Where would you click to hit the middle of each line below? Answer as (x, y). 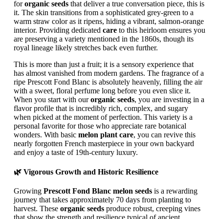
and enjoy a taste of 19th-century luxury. (76, 153)
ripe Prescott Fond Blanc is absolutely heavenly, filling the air (108, 82)
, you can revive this (164, 135)
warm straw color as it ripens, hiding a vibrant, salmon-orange (109, 22)
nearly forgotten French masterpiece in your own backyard (104, 144)
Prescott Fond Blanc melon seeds (98, 191)
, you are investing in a (169, 100)
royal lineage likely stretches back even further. (86, 48)
